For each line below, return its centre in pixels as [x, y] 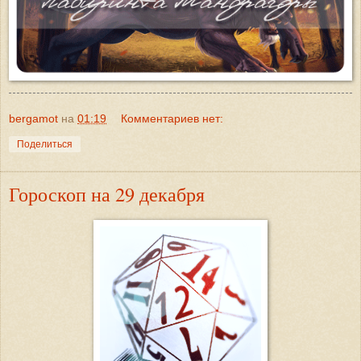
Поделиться [45, 145]
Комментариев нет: [172, 119]
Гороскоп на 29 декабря [107, 194]
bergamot [33, 119]
